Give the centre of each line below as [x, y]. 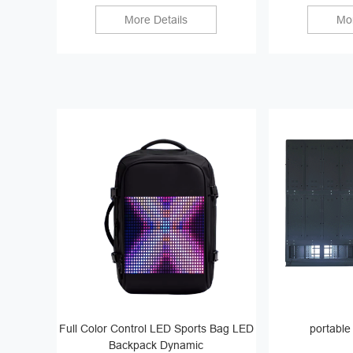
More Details [156, 19]
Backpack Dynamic [156, 345]
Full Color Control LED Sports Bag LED [156, 328]
